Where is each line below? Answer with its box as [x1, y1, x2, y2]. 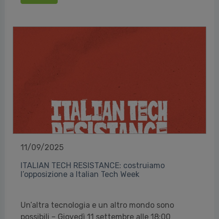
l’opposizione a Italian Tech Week [21, 170, 139, 179]
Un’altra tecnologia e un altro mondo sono [21, 200, 174, 210]
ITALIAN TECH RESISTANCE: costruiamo [21, 161, 165, 170]
